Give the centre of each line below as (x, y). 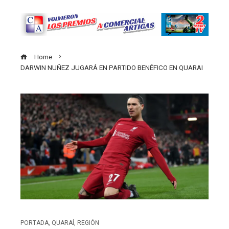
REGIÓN (88, 223)
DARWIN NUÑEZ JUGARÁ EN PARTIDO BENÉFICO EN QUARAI (112, 67)
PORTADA (35, 223)
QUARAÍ (63, 223)
